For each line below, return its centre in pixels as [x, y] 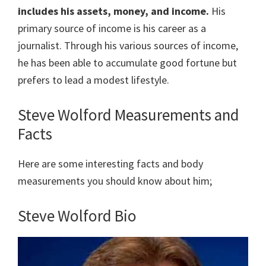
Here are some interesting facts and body [110, 164]
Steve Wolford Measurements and [129, 115]
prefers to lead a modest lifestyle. [94, 80]
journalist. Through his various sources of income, [128, 46]
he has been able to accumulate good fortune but [127, 63]
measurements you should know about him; [115, 181]
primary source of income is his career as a [112, 28]
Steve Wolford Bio [77, 216]
